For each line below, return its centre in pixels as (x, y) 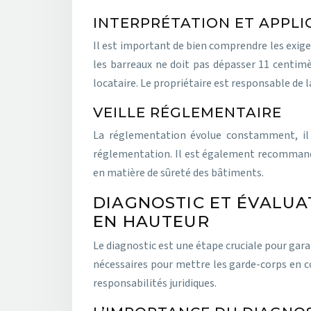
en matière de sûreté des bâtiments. (179, 173)
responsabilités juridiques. (155, 284)
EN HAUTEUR (151, 222)
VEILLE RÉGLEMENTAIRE (188, 113)
